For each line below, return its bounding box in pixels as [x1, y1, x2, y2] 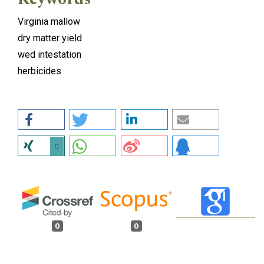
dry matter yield [18, 32, 82, 44]
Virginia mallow [18, 15, 80, 27]
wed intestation [18, 48, 81, 60]
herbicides [18, 65, 61, 77]
